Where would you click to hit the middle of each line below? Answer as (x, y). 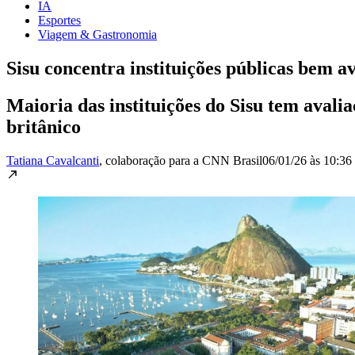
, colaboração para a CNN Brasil (181, 160)
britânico (44, 126)
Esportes (59, 20)
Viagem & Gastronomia (97, 34)
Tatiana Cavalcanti (53, 160)
